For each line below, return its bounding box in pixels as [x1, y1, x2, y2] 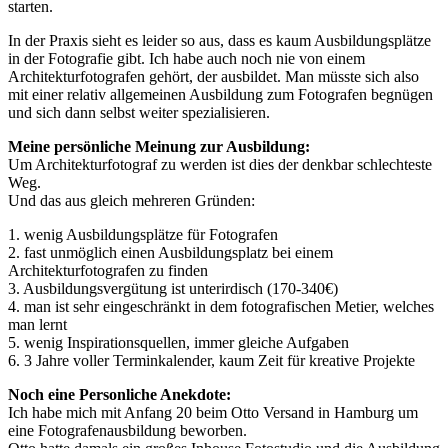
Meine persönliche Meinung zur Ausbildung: [8, 138, 310, 156]
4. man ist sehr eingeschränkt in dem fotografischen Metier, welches [8, 298, 434, 316]
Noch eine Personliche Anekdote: [8, 386, 231, 404]
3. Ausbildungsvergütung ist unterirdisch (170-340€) [8, 280, 338, 298]
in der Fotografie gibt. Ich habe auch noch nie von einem [8, 50, 365, 68]
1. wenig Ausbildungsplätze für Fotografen [8, 226, 278, 244]
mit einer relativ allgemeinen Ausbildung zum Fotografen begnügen [8, 86, 433, 104]
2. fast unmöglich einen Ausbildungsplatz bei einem [8, 244, 333, 262]
